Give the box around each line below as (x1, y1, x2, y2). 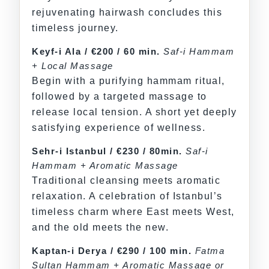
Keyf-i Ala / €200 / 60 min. (32, 46, 160, 57)
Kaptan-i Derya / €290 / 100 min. (32, 246, 192, 256)
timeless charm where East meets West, (32, 207, 235, 217)
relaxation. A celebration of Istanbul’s (32, 191, 223, 202)
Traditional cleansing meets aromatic (32, 175, 220, 186)
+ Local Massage (32, 61, 113, 71)
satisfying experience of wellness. (32, 122, 205, 133)
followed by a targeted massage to (32, 91, 207, 102)
